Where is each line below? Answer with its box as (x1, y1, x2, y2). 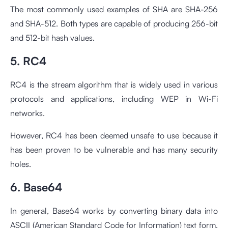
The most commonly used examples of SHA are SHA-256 (10, 4, 218, 14)
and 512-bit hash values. (10, 33, 95, 43)
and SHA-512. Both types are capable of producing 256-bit (10, 18, 218, 28)
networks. (10, 108, 45, 118)
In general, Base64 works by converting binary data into (10, 206, 218, 216)
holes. (10, 159, 31, 169)
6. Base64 (10, 180, 65, 194)
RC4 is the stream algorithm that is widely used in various (10, 79, 218, 90)
